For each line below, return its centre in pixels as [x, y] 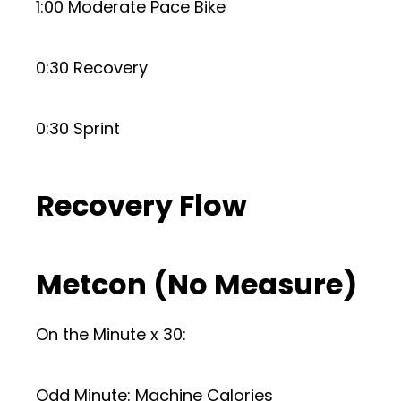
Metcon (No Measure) [196, 284]
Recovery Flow [141, 205]
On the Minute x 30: [111, 334]
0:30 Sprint [78, 128]
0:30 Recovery [92, 68]
